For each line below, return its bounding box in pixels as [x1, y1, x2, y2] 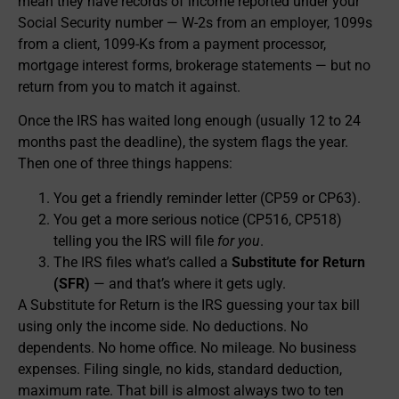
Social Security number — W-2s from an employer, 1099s [18, 13, 372, 31]
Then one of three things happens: [18, 155, 232, 173]
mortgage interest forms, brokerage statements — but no [18, 56, 370, 74]
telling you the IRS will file [53, 232, 217, 249]
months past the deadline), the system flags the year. [18, 134, 348, 151]
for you [217, 232, 260, 249]
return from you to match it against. [18, 77, 240, 95]
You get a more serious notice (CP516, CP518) [53, 210, 342, 228]
